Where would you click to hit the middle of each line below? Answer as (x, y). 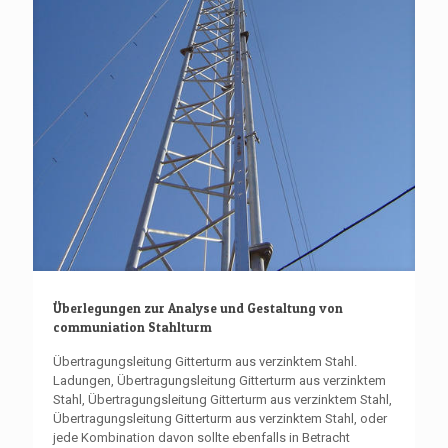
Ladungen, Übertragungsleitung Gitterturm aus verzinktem (219, 381)
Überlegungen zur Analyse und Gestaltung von (198, 308)
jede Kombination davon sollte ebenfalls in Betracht (201, 438)
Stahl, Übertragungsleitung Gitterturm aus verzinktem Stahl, (222, 400)
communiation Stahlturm (132, 327)
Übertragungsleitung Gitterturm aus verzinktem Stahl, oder (220, 419)
